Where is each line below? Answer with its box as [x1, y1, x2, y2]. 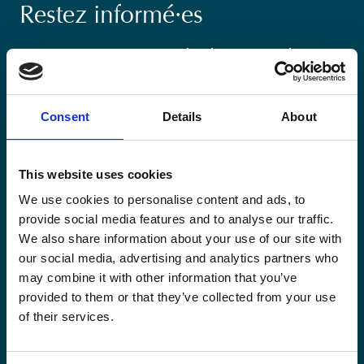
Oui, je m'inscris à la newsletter [61, 243, 237, 258]
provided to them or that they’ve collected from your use [19, 290, 336, 304]
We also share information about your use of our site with [19, 232, 342, 245]
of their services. [19, 310, 114, 323]
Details [162, 109, 202, 123]
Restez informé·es [19, 5, 203, 29]
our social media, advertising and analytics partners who [19, 251, 338, 265]
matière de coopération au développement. [19, 66, 275, 81]
